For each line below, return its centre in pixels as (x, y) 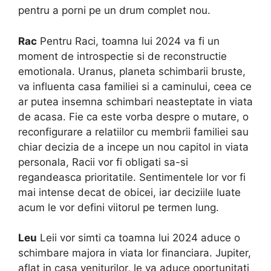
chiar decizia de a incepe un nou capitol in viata (133, 147)
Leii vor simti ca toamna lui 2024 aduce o (139, 238)
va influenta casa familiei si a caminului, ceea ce (135, 86)
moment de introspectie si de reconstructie (122, 56)
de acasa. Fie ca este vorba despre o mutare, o (133, 116)
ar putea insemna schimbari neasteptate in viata (135, 101)
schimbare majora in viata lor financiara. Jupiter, (135, 253)
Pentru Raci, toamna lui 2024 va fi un (128, 41)
